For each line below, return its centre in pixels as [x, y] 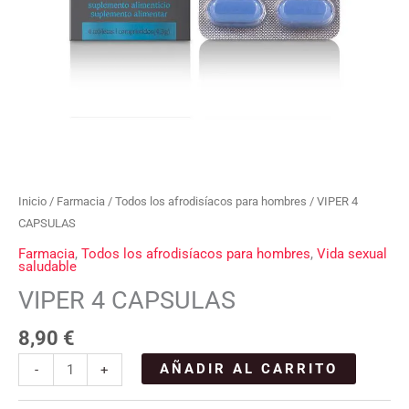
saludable [47, 266]
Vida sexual [352, 253]
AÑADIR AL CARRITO [248, 369]
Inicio [32, 202]
